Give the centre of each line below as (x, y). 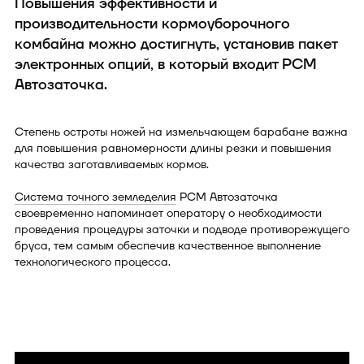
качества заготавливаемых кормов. (112, 165)
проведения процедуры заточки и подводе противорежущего (182, 230)
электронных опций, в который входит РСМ (166, 65)
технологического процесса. (93, 262)
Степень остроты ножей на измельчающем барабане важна (181, 132)
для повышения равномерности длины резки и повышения (173, 149)
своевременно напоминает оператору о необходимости (168, 214)
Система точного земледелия (95, 197)
